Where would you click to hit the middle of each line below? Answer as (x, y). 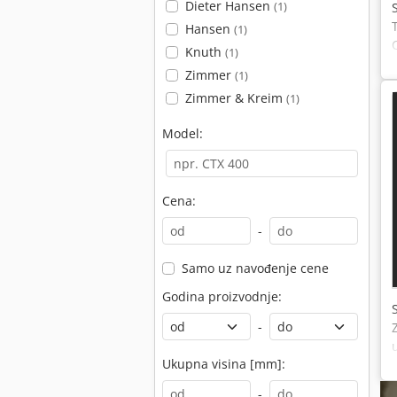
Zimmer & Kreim (235, 98)
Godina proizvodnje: (222, 296)
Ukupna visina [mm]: (224, 364)
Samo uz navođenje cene (255, 268)
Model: (183, 133)
